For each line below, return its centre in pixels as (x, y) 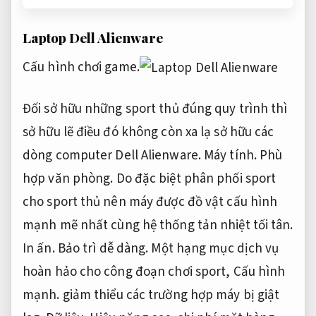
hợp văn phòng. (68, 178)
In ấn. (39, 248)
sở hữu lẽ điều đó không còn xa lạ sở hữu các (148, 132)
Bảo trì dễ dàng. (103, 248)
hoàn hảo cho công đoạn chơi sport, (128, 272)
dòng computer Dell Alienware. (114, 155)
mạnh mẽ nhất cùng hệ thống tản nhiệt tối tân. (158, 225)
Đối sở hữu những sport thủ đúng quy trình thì (155, 109)
